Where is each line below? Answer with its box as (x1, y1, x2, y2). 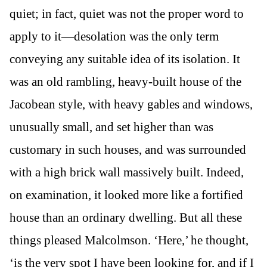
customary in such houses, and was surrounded (10, 142, 246, 157)
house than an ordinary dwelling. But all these (10, 210, 242, 225)
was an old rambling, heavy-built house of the (10, 74, 241, 89)
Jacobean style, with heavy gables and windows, (10, 97, 253, 111)
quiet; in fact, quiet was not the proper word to (10, 6, 244, 21)
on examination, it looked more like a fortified (10, 187, 243, 202)
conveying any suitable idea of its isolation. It (10, 51, 240, 66)
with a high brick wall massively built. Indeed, (10, 164, 244, 179)
